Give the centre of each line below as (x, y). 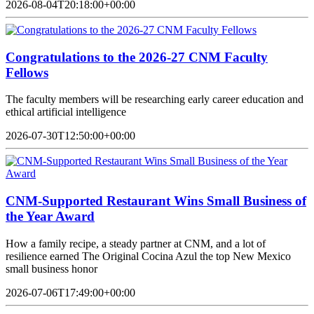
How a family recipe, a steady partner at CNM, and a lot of (136, 243)
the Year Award (50, 216)
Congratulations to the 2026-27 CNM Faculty (137, 57)
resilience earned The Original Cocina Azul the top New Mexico (148, 256)
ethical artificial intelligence (66, 112)
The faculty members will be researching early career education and (155, 100)
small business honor (52, 268)
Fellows (27, 72)
